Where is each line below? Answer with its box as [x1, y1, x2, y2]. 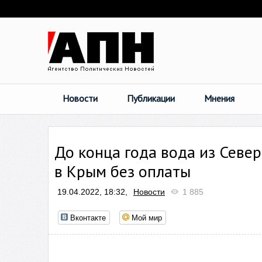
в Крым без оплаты [54, 160, 191, 182]
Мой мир [132, 212, 162, 223]
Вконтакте [70, 212, 106, 223]
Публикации [127, 92, 175, 104]
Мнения [204, 92, 235, 104]
